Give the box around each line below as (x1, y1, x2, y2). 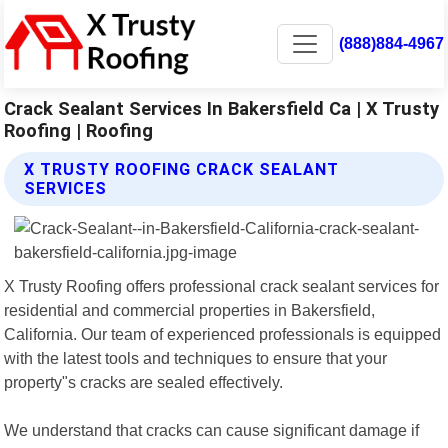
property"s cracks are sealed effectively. (4, 372, 284, 391)
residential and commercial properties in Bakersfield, (4, 300, 376, 319)
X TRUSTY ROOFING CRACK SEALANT (24, 159, 340, 179)
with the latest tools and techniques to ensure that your (4, 348, 388, 367)
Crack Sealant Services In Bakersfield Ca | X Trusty (4, 97, 440, 119)
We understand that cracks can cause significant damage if (4, 420, 420, 439)
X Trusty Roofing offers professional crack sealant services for (4, 276, 440, 295)
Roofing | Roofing (4, 119, 154, 141)
